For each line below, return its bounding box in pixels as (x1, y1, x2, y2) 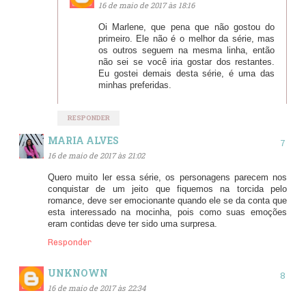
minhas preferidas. (98, 80, 171, 90)
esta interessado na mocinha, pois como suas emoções (48, 208, 287, 218)
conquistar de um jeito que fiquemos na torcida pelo (48, 184, 287, 195)
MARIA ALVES (48, 133, 119, 147)
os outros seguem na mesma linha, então (98, 45, 275, 55)
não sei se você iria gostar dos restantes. (98, 57, 275, 67)
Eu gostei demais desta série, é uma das (98, 68, 275, 79)
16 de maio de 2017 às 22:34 (48, 283, 145, 294)
